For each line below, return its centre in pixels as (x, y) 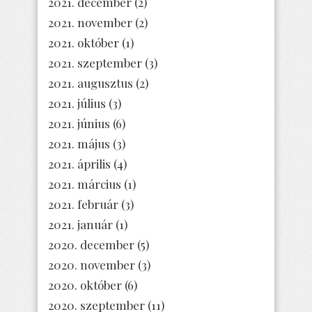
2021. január (80, 224)
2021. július (77, 103)
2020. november (92, 264)
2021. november (90, 22)
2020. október (85, 284)
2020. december (91, 244)
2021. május (79, 143)
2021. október (84, 42)
